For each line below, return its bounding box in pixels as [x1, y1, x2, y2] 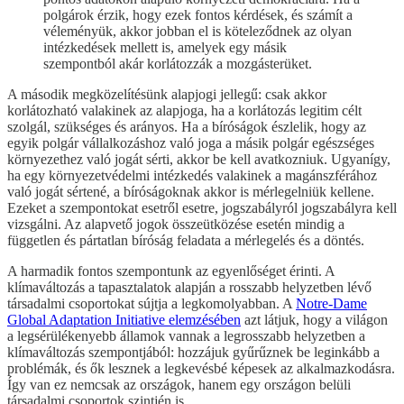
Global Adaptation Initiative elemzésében [7, 311, 241, 327]
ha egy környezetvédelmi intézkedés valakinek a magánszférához [7, 167, 377, 183]
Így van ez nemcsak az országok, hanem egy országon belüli [7, 376, 351, 392]
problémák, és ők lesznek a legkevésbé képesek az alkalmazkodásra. [7, 360, 395, 376]
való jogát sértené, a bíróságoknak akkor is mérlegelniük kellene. [7, 183, 374, 199]
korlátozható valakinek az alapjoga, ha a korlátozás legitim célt [7, 102, 362, 118]
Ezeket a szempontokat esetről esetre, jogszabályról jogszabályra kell [7, 199, 397, 216]
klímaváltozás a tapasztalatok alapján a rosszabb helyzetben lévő [7, 279, 372, 295]
